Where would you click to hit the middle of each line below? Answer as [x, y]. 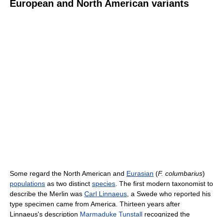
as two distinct [69, 183]
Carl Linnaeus [106, 194]
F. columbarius [180, 173]
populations [27, 183]
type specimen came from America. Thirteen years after [95, 204]
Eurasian [140, 173]
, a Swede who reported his [169, 194]
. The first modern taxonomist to [164, 183]
